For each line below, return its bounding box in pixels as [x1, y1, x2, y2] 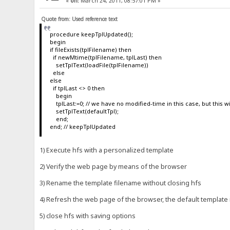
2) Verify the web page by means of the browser [40, 162, 187, 171]
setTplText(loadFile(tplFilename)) [49, 61, 148, 69]
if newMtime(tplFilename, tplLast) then [49, 53, 162, 61]
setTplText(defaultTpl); [49, 107, 119, 115]
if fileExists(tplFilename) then [49, 45, 131, 53]
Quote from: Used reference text [41, 15, 118, 23]
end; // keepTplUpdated [49, 122, 116, 130]
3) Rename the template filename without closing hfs [40, 178, 202, 187]
